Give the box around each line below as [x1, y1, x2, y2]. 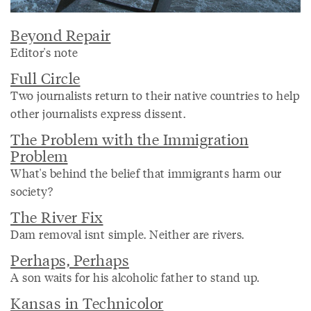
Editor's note [10, 43, 78, 60]
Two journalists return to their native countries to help [10, 86, 300, 103]
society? [10, 182, 53, 199]
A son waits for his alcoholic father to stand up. [10, 268, 260, 285]
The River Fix [10, 205, 103, 226]
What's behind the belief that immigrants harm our [10, 164, 282, 181]
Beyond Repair [10, 24, 111, 44]
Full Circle [10, 67, 81, 87]
